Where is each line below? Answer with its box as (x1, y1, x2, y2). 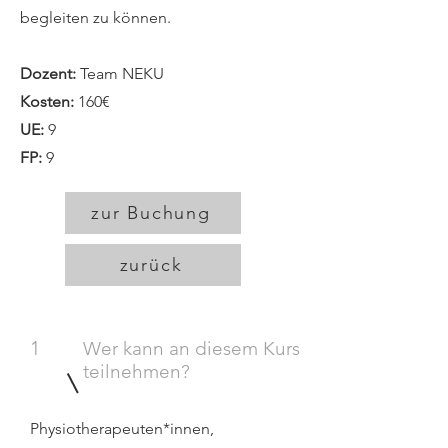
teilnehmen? (83, 360, 190, 383)
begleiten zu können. (20, 8, 171, 27)
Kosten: (20, 92, 78, 111)
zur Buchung (91, 202, 211, 224)
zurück (119, 254, 183, 276)
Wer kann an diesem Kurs (83, 337, 300, 360)
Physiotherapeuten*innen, (30, 419, 214, 438)
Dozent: (20, 64, 76, 83)
